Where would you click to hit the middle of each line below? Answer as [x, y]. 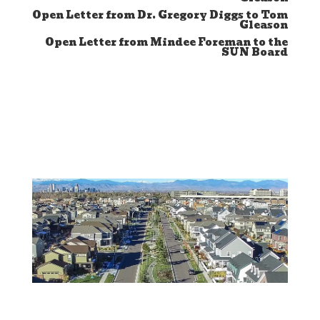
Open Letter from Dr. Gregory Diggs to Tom [160, 15]
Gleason [264, 25]
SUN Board [255, 52]
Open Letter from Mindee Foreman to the [167, 42]
